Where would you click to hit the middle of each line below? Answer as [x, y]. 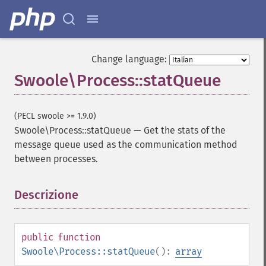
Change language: [129, 59]
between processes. [56, 159]
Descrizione [46, 195]
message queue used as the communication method [126, 145]
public [37, 237]
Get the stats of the [185, 130]
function [79, 237]
